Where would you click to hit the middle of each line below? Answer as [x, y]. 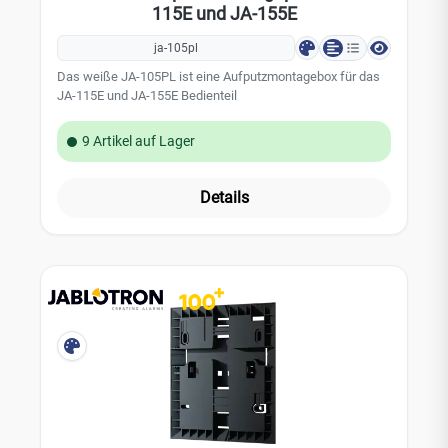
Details [224, 197]
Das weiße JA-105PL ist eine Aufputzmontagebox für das [218, 76]
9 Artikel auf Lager [138, 141]
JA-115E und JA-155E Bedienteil [147, 95]
